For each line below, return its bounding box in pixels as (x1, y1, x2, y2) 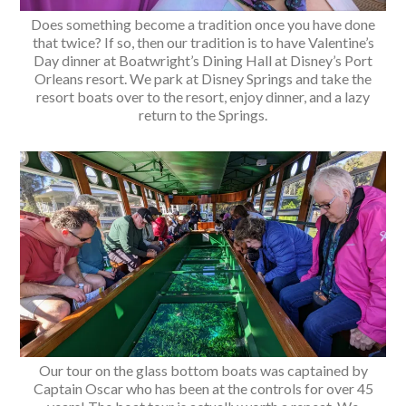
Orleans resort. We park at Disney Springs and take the (34, 70, 372, 88)
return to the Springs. (139, 106, 267, 124)
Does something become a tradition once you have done (31, 15, 375, 34)
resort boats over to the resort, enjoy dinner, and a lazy (36, 88, 370, 106)
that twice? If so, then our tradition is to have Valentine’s (32, 34, 374, 52)
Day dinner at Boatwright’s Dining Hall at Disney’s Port (34, 52, 372, 70)
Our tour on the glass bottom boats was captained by (38, 361, 368, 379)
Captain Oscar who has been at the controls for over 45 (33, 379, 373, 397)
